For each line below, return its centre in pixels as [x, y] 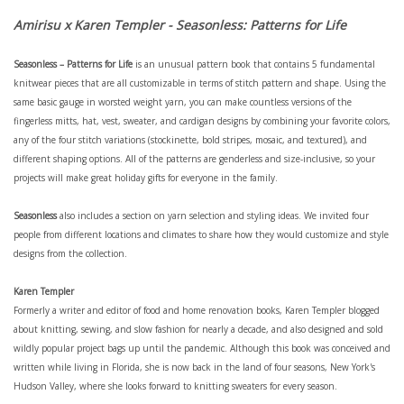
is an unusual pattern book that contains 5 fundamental [255, 64]
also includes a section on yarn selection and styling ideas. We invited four [214, 216]
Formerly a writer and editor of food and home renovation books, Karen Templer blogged [197, 311]
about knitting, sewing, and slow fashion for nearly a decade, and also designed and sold [198, 330]
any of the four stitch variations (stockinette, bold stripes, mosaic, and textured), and [190, 140]
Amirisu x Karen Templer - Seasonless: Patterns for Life [180, 25]
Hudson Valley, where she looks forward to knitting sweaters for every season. [175, 386]
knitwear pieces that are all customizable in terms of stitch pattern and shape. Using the [200, 83]
